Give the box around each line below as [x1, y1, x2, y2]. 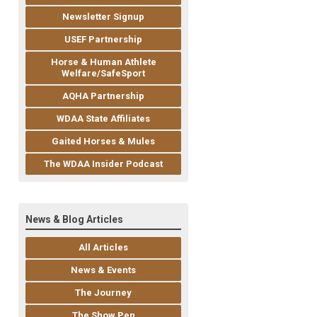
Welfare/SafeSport [62, 68, 145, 79]
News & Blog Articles [25, 214, 123, 226]
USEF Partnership [64, 34, 142, 45]
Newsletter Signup [62, 11, 144, 23]
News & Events [71, 265, 136, 276]
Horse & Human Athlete [50, 57, 156, 68]
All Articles [79, 242, 128, 253]
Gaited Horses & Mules [52, 136, 155, 147]
